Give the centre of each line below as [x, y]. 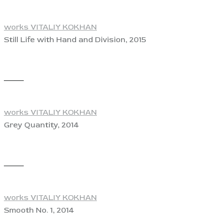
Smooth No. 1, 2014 [39, 210]
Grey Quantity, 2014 [41, 125]
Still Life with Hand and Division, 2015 [75, 39]
